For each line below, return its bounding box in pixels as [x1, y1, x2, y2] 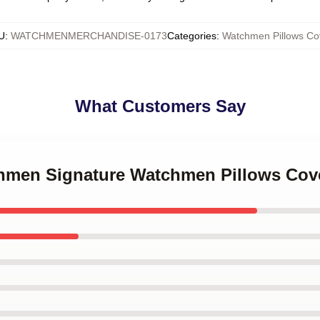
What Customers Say [74, 96, 246, 116]
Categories [166, 30, 216, 41]
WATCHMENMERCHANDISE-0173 [10, 30, 167, 41]
